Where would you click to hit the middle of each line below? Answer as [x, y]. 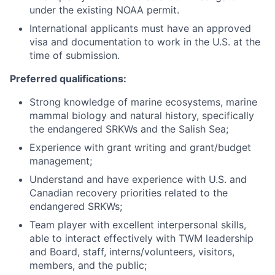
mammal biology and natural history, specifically [142, 115]
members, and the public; [88, 265]
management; [61, 161]
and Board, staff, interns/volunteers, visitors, [132, 252]
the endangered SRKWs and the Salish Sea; [129, 129]
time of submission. [75, 55]
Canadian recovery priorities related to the [129, 193]
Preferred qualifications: [68, 79]
